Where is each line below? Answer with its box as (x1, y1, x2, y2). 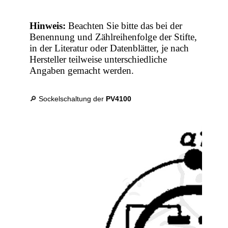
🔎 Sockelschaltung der (30, 95, 106, 103)
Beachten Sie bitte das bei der (66, 20, 183, 32)
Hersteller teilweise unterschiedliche (30, 54, 167, 65)
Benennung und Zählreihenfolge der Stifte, (30, 32, 197, 43)
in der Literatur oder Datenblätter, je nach (30, 43, 189, 54)
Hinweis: (30, 20, 66, 32)
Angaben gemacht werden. (30, 65, 134, 76)
